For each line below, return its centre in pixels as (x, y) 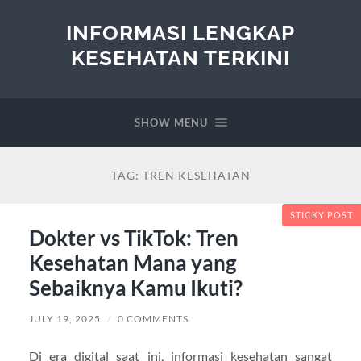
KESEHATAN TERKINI (180, 58)
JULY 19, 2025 (64, 318)
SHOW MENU (171, 122)
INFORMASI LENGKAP (180, 33)
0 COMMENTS (153, 318)
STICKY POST (322, 215)
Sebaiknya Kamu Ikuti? (135, 287)
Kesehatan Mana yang (132, 262)
